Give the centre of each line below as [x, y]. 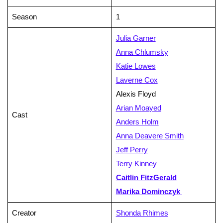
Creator [24, 213]
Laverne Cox [137, 80]
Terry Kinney [136, 164]
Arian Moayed [138, 108]
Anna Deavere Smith [150, 136]
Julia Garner [136, 38]
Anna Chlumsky [142, 52]
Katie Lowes [136, 66]
